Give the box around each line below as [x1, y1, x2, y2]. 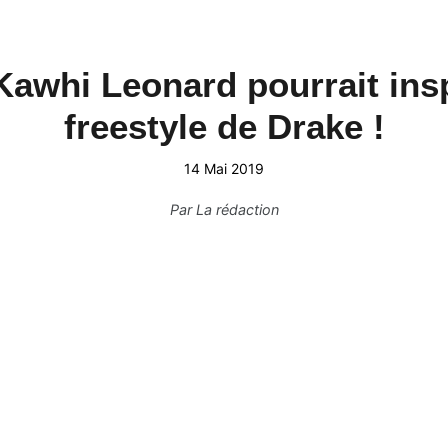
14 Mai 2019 [184, 160, 264, 177]
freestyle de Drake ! [63, 107, 385, 146]
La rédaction [195, 201, 279, 218]
